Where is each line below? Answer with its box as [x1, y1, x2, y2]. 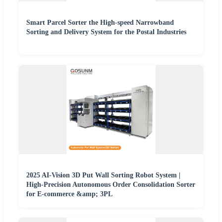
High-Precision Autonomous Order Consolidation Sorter [26, 181, 195, 189]
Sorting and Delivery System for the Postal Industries [26, 28, 186, 36]
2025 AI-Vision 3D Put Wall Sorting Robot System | [26, 171, 180, 179]
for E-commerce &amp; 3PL [26, 190, 112, 198]
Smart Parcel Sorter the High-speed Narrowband [26, 19, 174, 27]
